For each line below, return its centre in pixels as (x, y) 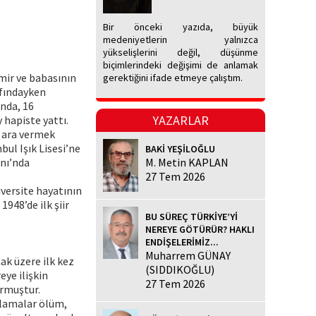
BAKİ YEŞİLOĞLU (180, 149)
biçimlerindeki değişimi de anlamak (181, 65)
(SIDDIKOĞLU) (180, 269)
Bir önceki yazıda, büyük (181, 27)
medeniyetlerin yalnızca (181, 40)
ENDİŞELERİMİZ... (182, 242)
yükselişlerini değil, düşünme (181, 53)
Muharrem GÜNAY (188, 255)
